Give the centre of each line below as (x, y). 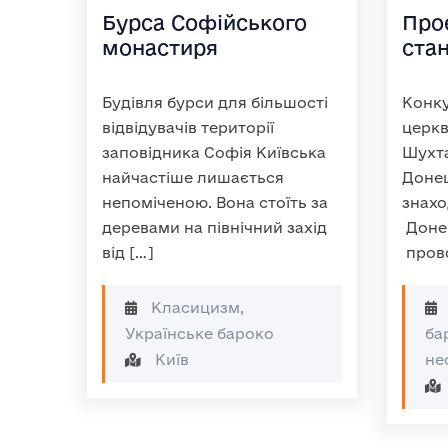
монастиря (160, 47)
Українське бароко (199, 333)
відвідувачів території (188, 127)
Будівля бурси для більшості (215, 102)
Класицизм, (195, 307)
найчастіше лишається (193, 177)
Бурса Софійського (204, 22)
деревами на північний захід (214, 227)
